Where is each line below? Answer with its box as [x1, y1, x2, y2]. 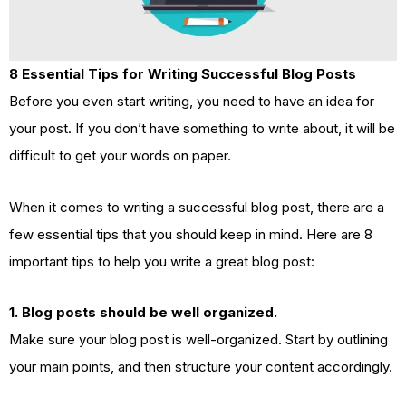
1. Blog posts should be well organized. [9, 303, 277, 321]
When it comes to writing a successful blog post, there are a [9, 198, 384, 216]
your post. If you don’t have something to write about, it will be [9, 120, 395, 138]
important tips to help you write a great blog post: [9, 252, 314, 270]
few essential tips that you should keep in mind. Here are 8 [9, 225, 372, 243]
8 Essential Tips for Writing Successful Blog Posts [9, 65, 356, 83]
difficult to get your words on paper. [9, 147, 231, 165]
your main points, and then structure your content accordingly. [9, 357, 392, 375]
